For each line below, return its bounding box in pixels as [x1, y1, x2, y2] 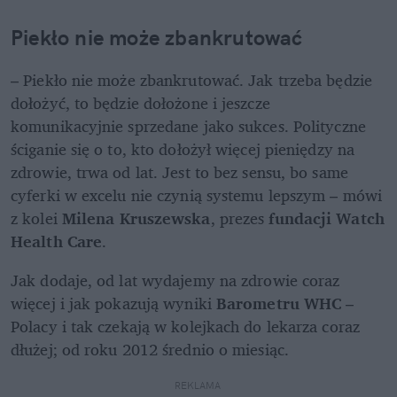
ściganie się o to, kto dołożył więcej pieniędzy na [11, 135, 355, 162]
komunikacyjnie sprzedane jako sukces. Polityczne [11, 112, 366, 139]
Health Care [11, 227, 103, 254]
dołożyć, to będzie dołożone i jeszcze [11, 89, 270, 116]
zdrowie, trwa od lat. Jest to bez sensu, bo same [11, 158, 348, 185]
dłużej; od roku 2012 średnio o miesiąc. [11, 335, 289, 362]
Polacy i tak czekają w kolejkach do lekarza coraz [11, 312, 360, 339]
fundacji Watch [269, 204, 385, 231]
